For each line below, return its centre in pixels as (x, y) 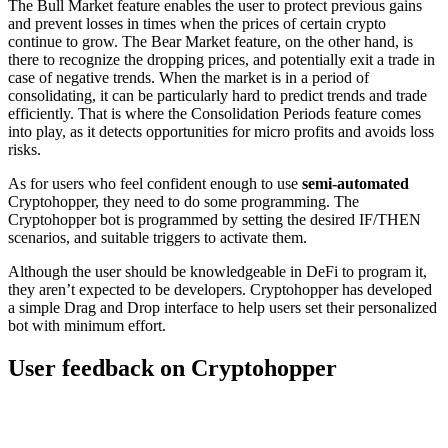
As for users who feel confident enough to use (155, 184)
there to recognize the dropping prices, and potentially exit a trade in (221, 60)
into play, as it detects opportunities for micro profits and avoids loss (221, 132)
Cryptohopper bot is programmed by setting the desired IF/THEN (214, 220)
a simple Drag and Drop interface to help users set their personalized (222, 308)
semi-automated (355, 184)
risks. (24, 150)
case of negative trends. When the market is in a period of (188, 78)
